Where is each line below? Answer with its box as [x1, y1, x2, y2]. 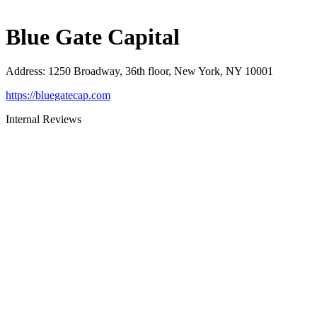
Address [6, 65, 42, 78]
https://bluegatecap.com [6, 89, 110, 102]
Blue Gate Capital [6, 24, 180, 50]
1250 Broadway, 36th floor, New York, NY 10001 [48, 65, 273, 78]
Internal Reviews [6, 113, 81, 126]
